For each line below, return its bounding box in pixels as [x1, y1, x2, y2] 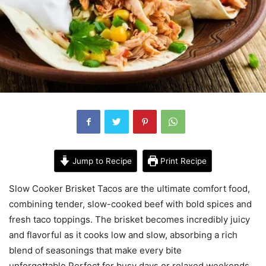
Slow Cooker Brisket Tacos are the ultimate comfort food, [9, 182, 250, 194]
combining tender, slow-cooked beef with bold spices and [9, 198, 252, 210]
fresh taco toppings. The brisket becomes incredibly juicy [9, 213, 250, 225]
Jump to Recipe [69, 156, 132, 166]
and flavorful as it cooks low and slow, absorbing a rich [9, 229, 237, 240]
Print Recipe [158, 156, 207, 166]
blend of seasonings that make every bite [9, 244, 182, 256]
